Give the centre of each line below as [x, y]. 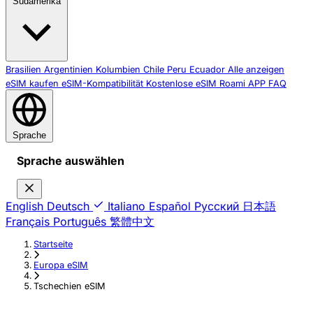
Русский [217, 206]
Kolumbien [119, 70]
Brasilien [25, 70]
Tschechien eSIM [70, 286]
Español [170, 206]
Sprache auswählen [71, 161]
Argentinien [70, 70]
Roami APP [242, 83]
